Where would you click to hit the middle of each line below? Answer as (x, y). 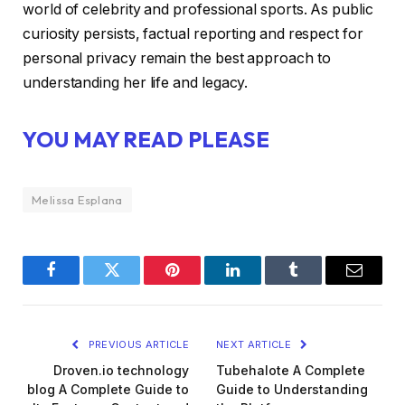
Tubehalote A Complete (291, 371)
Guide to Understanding (292, 390)
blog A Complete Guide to (108, 390)
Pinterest (199, 283)
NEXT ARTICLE (255, 345)
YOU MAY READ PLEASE (146, 140)
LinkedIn (261, 283)
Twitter (134, 283)
